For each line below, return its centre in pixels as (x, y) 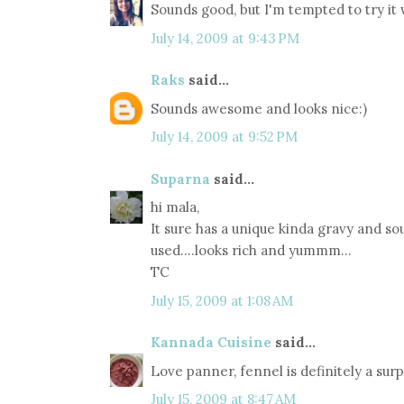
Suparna (180, 179)
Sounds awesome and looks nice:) (259, 108)
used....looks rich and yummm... (251, 251)
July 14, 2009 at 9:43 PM (225, 38)
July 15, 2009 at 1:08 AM (222, 300)
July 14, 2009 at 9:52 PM (224, 137)
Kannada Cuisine (211, 343)
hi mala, (175, 207)
